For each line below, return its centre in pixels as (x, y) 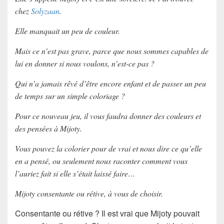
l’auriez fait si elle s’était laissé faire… (75, 173)
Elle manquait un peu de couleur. (67, 31)
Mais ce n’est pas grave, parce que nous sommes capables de (112, 51)
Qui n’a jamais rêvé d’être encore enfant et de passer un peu (110, 83)
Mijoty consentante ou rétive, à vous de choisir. (89, 193)
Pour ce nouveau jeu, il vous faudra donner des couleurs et (108, 116)
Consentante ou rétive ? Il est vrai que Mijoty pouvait (107, 213)
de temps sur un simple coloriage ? (70, 96)
